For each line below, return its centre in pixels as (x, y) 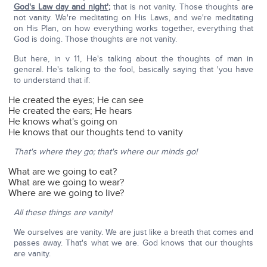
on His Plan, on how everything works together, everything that (133, 29)
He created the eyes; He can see (76, 100)
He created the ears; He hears (70, 111)
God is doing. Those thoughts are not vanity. (95, 39)
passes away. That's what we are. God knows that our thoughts (133, 243)
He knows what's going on (63, 122)
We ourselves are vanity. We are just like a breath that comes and (133, 232)
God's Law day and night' (61, 7)
